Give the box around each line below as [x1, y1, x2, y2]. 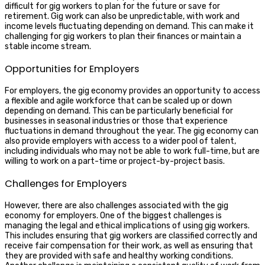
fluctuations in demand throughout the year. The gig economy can [5, 126, 258, 137]
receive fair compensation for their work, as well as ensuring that [5, 240, 253, 251]
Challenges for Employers [5, 176, 127, 190]
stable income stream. [5, 41, 91, 52]
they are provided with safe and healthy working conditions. [5, 250, 233, 261]
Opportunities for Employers [5, 62, 139, 76]
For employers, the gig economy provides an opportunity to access [5, 86, 260, 96]
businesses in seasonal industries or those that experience [5, 116, 228, 127]
